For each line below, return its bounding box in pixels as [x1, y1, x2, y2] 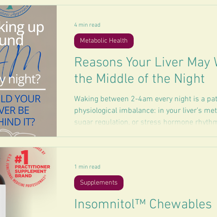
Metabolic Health [80, 37, 128, 45]
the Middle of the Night [74, 71, 205, 88]
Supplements [80, 179, 118, 187]
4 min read [74, 22, 100, 29]
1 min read [74, 164, 100, 170]
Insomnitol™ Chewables [74, 197, 212, 213]
